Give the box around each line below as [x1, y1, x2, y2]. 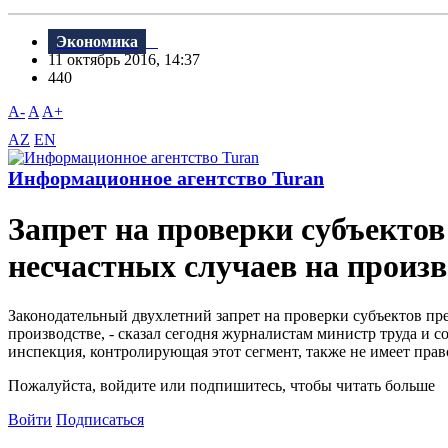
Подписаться [56, 410, 144, 428]
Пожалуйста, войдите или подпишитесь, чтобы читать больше [8, 376, 435, 394]
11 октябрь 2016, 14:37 [48, 51, 212, 69]
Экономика [56, 33, 138, 51]
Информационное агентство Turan [8, 167, 324, 190]
